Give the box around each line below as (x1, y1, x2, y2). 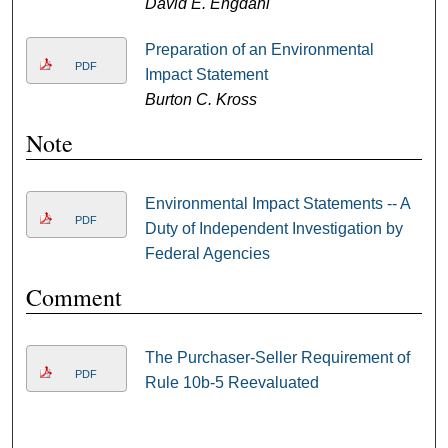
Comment (26, 281, 123, 314)
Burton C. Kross (144, 91, 257, 109)
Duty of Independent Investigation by (144, 220, 403, 238)
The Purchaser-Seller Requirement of (144, 349, 410, 367)
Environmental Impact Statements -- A (144, 195, 410, 213)
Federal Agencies (144, 245, 270, 263)
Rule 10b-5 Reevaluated (144, 374, 319, 392)
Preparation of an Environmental (144, 41, 374, 59)
